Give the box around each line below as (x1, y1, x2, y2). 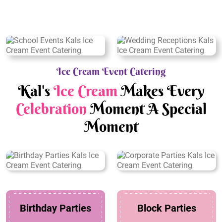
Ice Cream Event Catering (56, 65, 166, 78)
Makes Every (117, 82, 204, 101)
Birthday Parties (20, 202, 91, 215)
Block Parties (137, 202, 196, 215)
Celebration (15, 100, 87, 118)
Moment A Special (86, 100, 207, 118)
